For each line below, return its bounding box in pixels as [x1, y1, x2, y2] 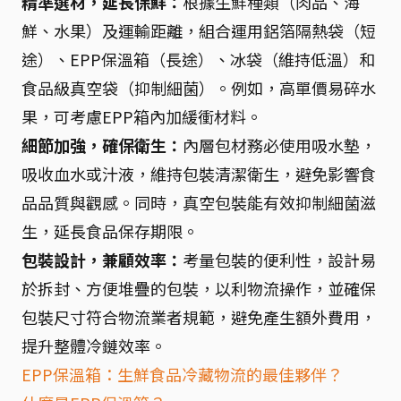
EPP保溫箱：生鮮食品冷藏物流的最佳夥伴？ [21, 363, 343, 386]
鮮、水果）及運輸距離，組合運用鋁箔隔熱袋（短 [21, 19, 376, 42]
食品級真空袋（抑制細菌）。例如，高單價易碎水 [21, 76, 376, 99]
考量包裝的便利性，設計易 [183, 248, 376, 271]
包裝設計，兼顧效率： [21, 248, 183, 271]
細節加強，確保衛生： [21, 133, 183, 157]
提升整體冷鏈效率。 [21, 334, 166, 357]
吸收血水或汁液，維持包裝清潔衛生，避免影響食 [21, 162, 376, 185]
